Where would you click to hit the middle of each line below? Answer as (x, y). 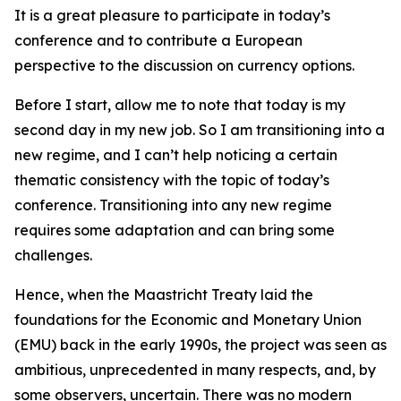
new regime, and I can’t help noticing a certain (176, 155)
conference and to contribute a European (158, 40)
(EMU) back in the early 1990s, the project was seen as (200, 345)
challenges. (53, 255)
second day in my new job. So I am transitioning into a (200, 130)
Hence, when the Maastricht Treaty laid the (164, 294)
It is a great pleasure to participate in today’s (172, 15)
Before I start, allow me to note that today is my (180, 105)
